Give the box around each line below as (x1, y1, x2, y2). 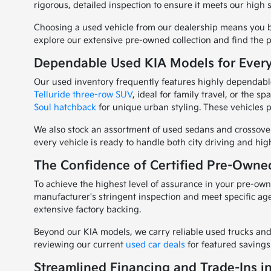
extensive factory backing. (34, 204, 142, 215)
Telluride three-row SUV (34, 90, 133, 100)
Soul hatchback (34, 102, 97, 113)
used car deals (126, 240, 186, 250)
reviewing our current (34, 240, 126, 250)
